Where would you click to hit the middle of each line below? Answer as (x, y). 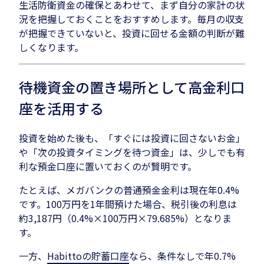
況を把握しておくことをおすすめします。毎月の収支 (131, 19)
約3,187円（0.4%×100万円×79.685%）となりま (125, 218)
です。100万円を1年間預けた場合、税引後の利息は (128, 204)
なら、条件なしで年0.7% (182, 255)
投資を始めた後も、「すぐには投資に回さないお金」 (132, 138)
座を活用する (61, 108)
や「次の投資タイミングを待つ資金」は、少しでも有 (132, 152)
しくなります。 (51, 47)
